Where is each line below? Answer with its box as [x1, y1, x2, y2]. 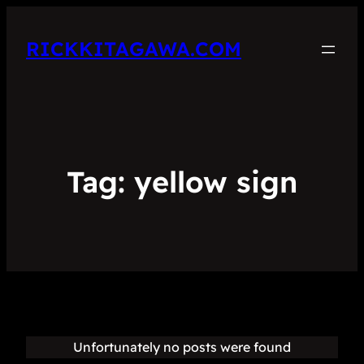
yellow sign [134, 163, 297, 201]
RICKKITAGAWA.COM [26, 37, 241, 62]
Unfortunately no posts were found [73, 339, 291, 356]
